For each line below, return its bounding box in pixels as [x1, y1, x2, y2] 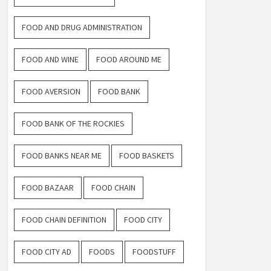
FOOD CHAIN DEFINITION [22, 214, 106, 226]
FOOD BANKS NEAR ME [22, 150, 102, 162]
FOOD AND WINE [22, 54, 79, 65]
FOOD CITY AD [22, 246, 71, 258]
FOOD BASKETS [119, 150, 174, 162]
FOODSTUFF [132, 246, 176, 258]
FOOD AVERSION [22, 86, 80, 97]
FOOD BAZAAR [22, 182, 74, 194]
